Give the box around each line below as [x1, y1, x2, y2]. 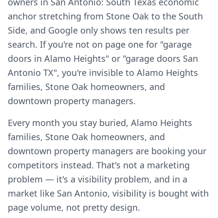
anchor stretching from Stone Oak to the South [8, 10, 203, 22]
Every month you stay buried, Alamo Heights [8, 117, 192, 128]
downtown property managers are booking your [8, 145, 206, 157]
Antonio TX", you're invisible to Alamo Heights [8, 67, 198, 78]
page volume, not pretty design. [8, 201, 140, 213]
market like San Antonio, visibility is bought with [8, 187, 209, 199]
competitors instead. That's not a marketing [8, 159, 190, 171]
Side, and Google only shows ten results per [8, 24, 189, 36]
